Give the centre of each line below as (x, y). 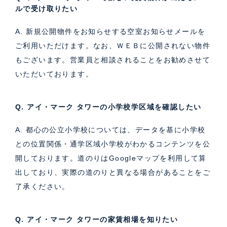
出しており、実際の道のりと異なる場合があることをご (113, 172)
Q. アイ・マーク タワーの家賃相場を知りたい (97, 219)
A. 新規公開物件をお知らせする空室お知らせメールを (110, 31)
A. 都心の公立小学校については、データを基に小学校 (110, 129)
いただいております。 (54, 74)
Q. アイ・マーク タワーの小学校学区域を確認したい (108, 107)
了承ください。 (43, 186)
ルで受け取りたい (47, 8)
